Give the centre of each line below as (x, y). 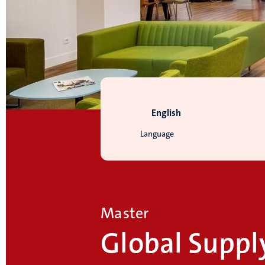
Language (157, 134)
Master (125, 214)
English (167, 113)
